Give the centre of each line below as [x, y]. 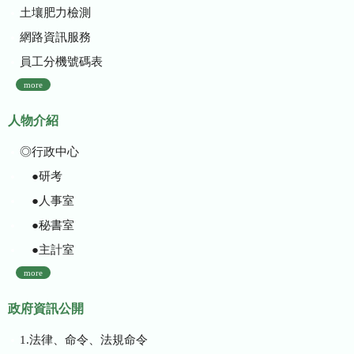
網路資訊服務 [55, 37]
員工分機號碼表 [61, 61]
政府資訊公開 [46, 309]
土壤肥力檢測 [55, 12]
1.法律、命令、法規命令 [83, 339]
